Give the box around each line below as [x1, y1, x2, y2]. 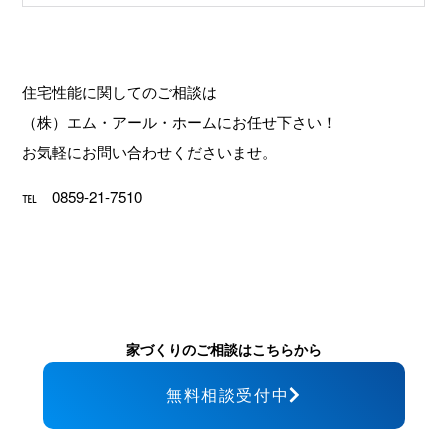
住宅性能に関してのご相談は [22, 80, 218, 102]
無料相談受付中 [166, 383, 290, 407]
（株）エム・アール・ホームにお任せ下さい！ [22, 110, 338, 132]
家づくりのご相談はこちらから [126, 338, 322, 359]
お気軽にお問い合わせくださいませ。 [22, 140, 278, 162]
